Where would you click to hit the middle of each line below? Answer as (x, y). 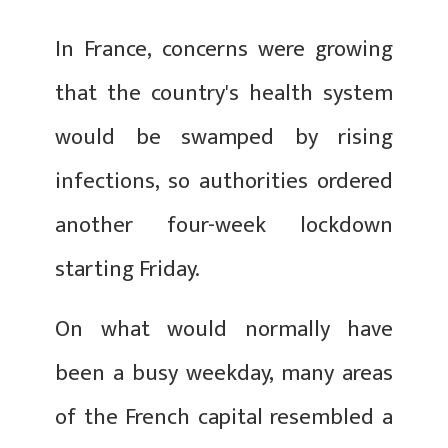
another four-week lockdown (224, 225)
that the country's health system (224, 93)
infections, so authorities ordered (224, 181)
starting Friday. (127, 269)
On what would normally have (224, 329)
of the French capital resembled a (224, 417)
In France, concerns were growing (224, 49)
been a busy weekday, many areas (224, 373)
